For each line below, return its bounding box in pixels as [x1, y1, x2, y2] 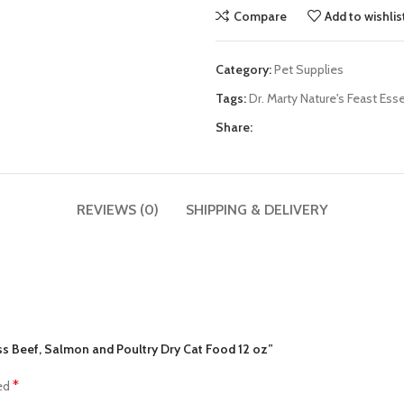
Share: [216, 119, 252, 135]
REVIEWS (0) [76, 201, 159, 218]
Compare [233, 7, 287, 24]
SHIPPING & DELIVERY [185, 201, 328, 218]
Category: [216, 61, 271, 78]
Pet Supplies [274, 61, 344, 78]
